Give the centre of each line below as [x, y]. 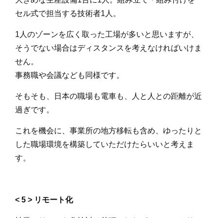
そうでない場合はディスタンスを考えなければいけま [109, 48]
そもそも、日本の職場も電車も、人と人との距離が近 [109, 96]
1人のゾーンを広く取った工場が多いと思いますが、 [107, 35]
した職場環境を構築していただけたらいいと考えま [105, 145]
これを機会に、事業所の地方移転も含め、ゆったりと [109, 131]
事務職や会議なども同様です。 [70, 75]
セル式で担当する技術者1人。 [68, 14]
